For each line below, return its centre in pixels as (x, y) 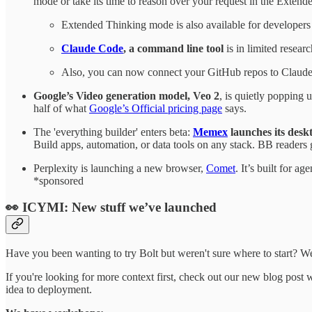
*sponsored (58, 180)
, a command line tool (173, 48)
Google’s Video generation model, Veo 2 (126, 95)
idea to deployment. (49, 289)
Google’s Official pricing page (156, 108)
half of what (61, 108)
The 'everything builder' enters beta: (113, 132)
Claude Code (92, 48)
